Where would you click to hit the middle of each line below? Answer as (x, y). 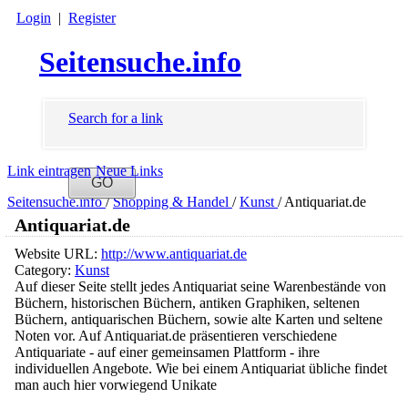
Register (92, 18)
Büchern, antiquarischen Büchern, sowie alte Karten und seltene (199, 320)
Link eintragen (49, 171)
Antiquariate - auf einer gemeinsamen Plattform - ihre (167, 352)
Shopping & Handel (173, 202)
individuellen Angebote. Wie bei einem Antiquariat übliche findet (201, 369)
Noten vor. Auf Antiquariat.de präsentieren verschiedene (176, 336)
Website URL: (58, 254)
